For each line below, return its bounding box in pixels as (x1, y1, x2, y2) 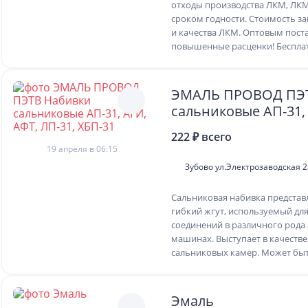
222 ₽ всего (171, 129, 232, 144)
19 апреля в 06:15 (46, 143, 118, 155)
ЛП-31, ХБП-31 (171, 118, 263, 137)
